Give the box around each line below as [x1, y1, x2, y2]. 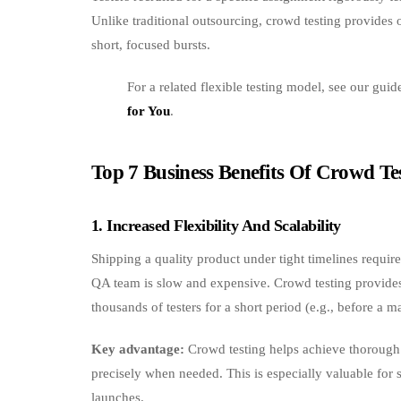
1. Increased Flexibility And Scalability [91, 216, 341, 235]
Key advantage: [91, 342, 184, 357]
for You [127, 103, 170, 118]
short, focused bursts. [91, 37, 210, 52]
